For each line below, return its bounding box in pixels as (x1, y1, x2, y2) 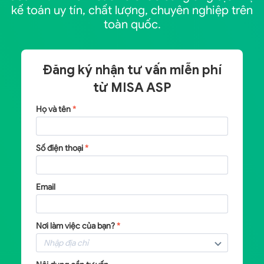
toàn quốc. (103, 17, 161, 32)
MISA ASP (110, 80, 171, 95)
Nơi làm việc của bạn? (35, 221, 117, 231)
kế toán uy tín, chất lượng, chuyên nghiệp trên (11, 3, 253, 18)
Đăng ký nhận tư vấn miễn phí (42, 62, 222, 78)
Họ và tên (35, 104, 72, 114)
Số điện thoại (35, 143, 85, 153)
